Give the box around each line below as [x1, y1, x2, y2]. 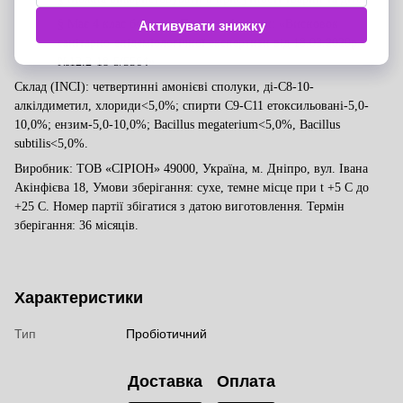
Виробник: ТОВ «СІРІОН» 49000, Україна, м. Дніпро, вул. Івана [14, 161, 368, 175]
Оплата [217, 372, 275, 391]
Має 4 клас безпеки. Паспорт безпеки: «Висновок [67, 16, 338, 31]
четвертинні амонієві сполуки [93, 79, 256, 94]
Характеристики [14, 288, 143, 307]
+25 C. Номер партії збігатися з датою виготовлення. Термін [14, 199, 345, 213]
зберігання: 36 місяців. [14, 218, 139, 232]
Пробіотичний [126, 326, 207, 341]
